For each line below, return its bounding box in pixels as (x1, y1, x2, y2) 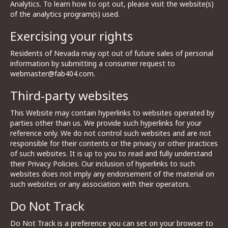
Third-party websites (10, 87, 128, 104)
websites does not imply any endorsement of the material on (10, 169, 214, 179)
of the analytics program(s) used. (10, 9, 120, 19)
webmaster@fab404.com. (10, 69, 95, 78)
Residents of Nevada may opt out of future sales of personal (10, 48, 213, 58)
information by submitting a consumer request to (10, 59, 175, 68)
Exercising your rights (10, 27, 133, 44)
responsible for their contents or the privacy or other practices (10, 138, 218, 148)
